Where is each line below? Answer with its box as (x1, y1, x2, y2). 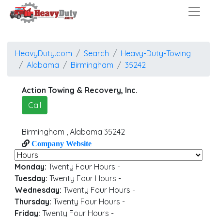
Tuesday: (15, 173, 47, 183)
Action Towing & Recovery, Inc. (22, 85, 138, 95)
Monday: (15, 162, 46, 171)
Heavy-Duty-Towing (121, 48, 191, 58)
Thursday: (15, 197, 51, 206)
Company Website (30, 139, 92, 147)
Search (84, 48, 109, 58)
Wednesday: (15, 185, 62, 195)
